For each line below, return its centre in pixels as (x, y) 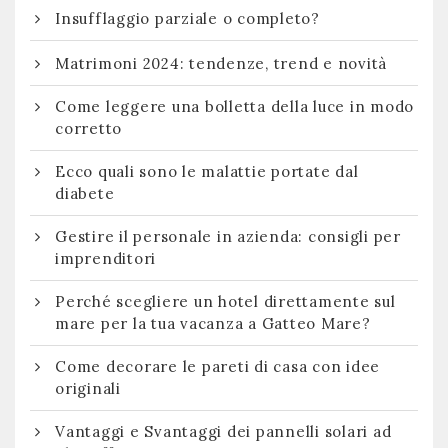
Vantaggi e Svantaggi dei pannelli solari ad (223, 432)
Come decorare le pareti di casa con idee (217, 367)
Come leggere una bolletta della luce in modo (234, 107)
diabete (85, 194)
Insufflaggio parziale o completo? (187, 19)
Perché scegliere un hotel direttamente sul (225, 302)
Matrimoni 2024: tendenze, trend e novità (221, 64)
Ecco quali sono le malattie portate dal (207, 172)
